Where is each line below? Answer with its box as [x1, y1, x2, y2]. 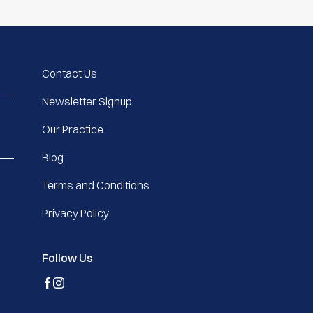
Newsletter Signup [42, 94, 133, 108]
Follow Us [42, 250, 94, 265]
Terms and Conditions [42, 177, 150, 192]
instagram [57, 280, 108, 295]
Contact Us [42, 66, 98, 80]
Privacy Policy [42, 205, 110, 220]
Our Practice [42, 122, 104, 136]
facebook [46, 280, 94, 295]
